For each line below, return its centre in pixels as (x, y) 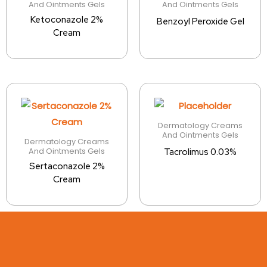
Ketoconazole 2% (67, 20)
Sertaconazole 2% (67, 167)
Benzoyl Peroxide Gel (200, 22)
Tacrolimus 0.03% (200, 152)
